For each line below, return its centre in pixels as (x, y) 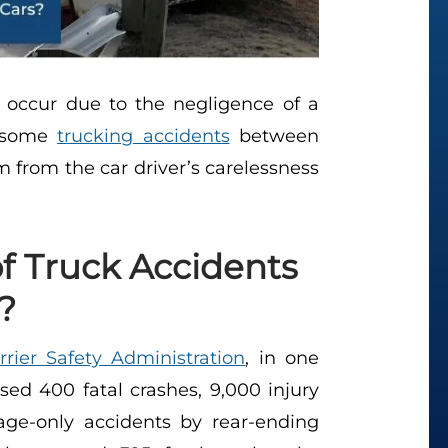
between (274, 136)
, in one (282, 358)
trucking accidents (143, 136)
